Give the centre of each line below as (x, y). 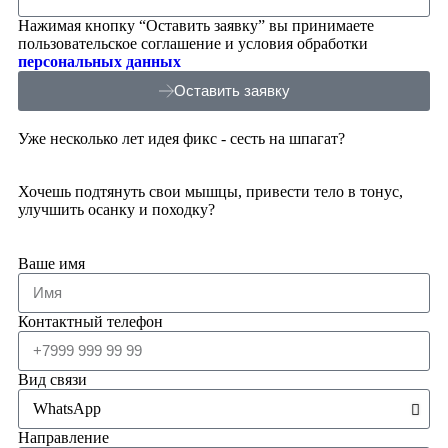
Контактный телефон (90, 321)
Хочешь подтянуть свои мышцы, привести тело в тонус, (210, 191)
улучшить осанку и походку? (116, 209)
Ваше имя (51, 263)
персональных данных (99, 61)
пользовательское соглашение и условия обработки (193, 43)
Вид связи (52, 379)
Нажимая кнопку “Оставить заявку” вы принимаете (196, 25)
